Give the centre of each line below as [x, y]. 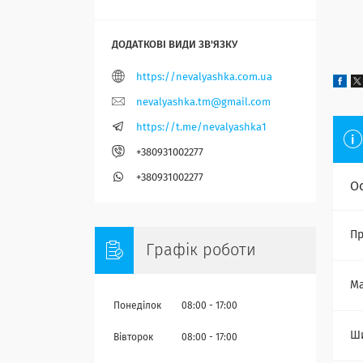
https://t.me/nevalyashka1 [201, 128]
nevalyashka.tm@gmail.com [203, 103]
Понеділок [137, 307]
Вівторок [133, 338]
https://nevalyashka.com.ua [204, 78]
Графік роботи [201, 251]
